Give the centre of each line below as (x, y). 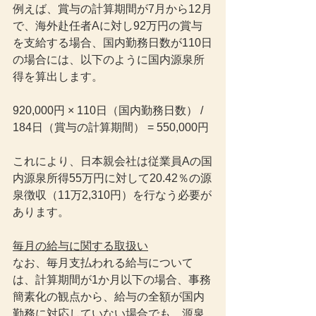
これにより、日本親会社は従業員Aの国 (113, 161)
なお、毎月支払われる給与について (103, 263)
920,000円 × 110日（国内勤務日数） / (109, 110)
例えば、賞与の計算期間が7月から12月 (113, 9)
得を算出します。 (58, 77)
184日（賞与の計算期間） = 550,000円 (111, 127)
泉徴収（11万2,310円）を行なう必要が (112, 195)
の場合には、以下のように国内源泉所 (109, 60)
